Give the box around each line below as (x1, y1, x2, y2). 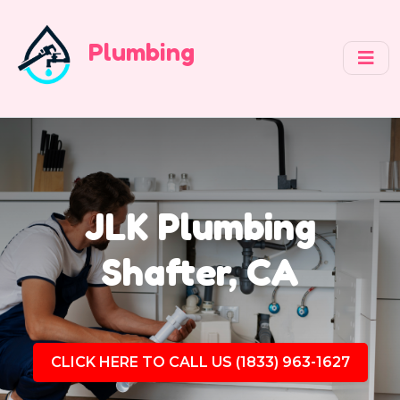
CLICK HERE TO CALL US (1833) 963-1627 (50, 354, 350, 371)
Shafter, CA (101, 248, 299, 295)
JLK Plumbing (84, 203, 316, 249)
